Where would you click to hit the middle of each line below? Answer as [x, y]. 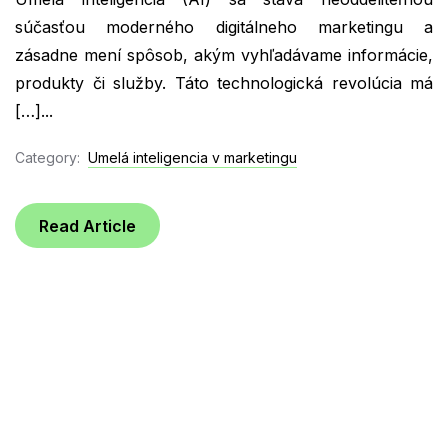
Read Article [87, 225]
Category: [47, 157]
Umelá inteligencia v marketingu [192, 157]
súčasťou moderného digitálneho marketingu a [224, 27]
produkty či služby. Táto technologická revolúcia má [224, 83]
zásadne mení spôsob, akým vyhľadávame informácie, [224, 55]
